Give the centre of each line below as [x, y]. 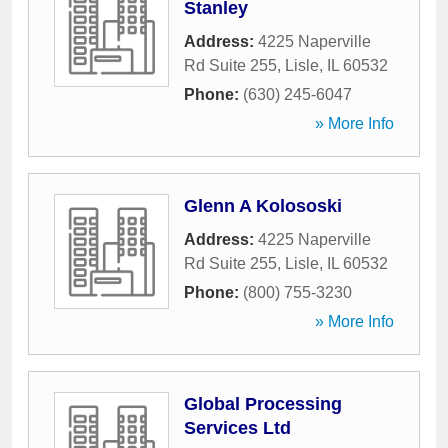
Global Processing [263, 404]
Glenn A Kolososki [263, 206]
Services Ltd [237, 428]
